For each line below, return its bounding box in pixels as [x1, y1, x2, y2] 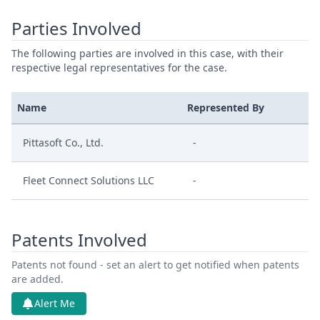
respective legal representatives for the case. [11, 61, 227, 74]
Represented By [187, 101, 264, 114]
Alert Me [34, 296, 75, 310]
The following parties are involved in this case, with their [11, 46, 284, 60]
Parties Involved [11, 16, 141, 40]
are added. [11, 272, 64, 286]
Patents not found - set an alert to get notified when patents [11, 258, 299, 271]
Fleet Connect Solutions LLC [23, 174, 154, 187]
